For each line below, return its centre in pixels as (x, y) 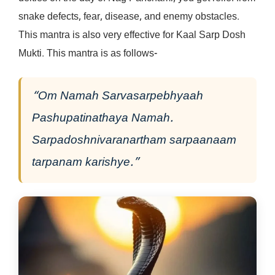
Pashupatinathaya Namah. (103, 118)
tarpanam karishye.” (86, 163)
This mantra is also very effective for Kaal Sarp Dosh (132, 36)
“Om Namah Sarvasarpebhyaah (118, 96)
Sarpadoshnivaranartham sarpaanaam (134, 141)
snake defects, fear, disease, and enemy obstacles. (129, 17)
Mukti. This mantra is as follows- (88, 54)
